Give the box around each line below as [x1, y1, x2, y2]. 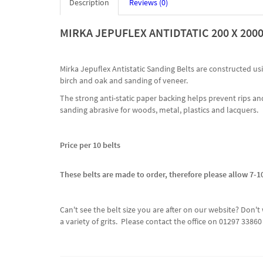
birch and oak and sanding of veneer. [60, 75, 188, 86]
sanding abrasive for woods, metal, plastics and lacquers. [60, 104, 260, 116]
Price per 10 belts [60, 140, 122, 151]
